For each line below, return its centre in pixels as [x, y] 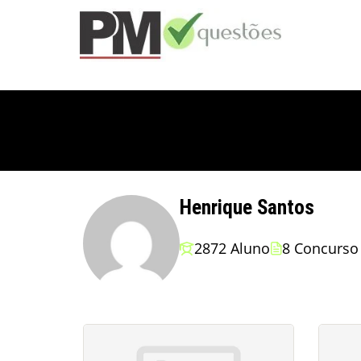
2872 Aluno [232, 248]
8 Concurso [320, 248]
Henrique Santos [247, 207]
